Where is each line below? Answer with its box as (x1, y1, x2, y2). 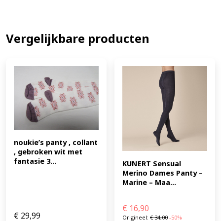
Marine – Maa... (122, 178, 176, 187)
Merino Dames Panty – (122, 168, 203, 178)
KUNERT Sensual (122, 159, 181, 169)
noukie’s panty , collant (14, 138, 98, 147)
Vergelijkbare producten (6, 30, 149, 47)
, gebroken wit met (14, 147, 82, 157)
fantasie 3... (14, 156, 56, 166)
